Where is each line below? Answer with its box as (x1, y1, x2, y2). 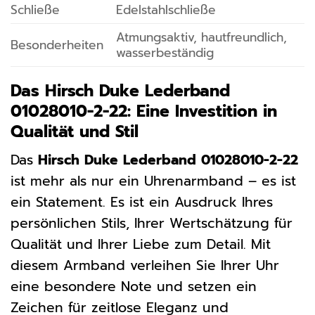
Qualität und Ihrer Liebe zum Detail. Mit (11, 234, 271, 255)
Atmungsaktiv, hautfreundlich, (115, 28, 287, 47)
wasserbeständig (115, 44, 214, 63)
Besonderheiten (11, 36, 103, 55)
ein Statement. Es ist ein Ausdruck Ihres (11, 192, 273, 213)
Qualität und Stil (11, 119, 139, 144)
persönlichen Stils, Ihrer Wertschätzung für (11, 213, 292, 234)
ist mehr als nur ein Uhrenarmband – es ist (11, 171, 296, 192)
